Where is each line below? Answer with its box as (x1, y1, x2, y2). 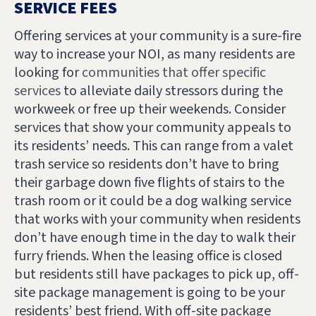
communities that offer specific (82, 62, 266, 83)
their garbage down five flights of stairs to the (14, 172, 284, 193)
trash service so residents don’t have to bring (14, 154, 279, 174)
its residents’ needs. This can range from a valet (14, 135, 293, 156)
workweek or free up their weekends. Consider (14, 99, 286, 119)
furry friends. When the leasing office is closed (14, 245, 282, 266)
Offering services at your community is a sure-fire (14, 25, 301, 46)
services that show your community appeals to (14, 117, 291, 138)
